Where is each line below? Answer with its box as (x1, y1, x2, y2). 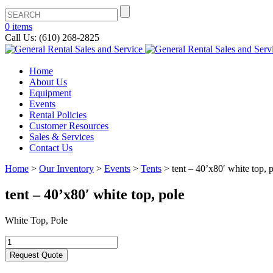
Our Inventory (39, 163, 94, 174)
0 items (5, 21, 32, 32)
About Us (29, 77, 67, 87)
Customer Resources (29, 121, 108, 131)
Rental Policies (29, 110, 87, 120)
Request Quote (10, 250, 63, 260)
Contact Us (29, 143, 73, 153)
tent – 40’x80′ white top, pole (5, 186, 185, 202)
